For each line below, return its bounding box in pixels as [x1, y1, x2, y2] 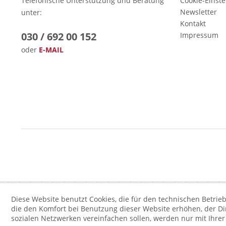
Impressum [180, 30, 218, 40]
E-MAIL [39, 45, 64, 54]
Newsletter [180, 7, 217, 17]
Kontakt [180, 19, 206, 28]
